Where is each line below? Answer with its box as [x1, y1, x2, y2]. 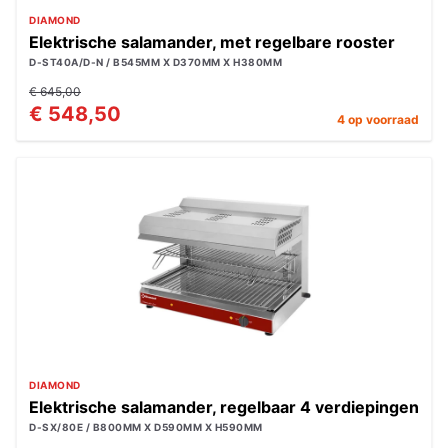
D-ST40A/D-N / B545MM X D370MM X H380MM [29, 56, 282, 68]
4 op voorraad [337, 112, 419, 127]
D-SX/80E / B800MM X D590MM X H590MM [29, 421, 263, 433]
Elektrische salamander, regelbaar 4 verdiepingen [29, 397, 419, 417]
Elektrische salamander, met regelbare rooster [29, 32, 395, 52]
